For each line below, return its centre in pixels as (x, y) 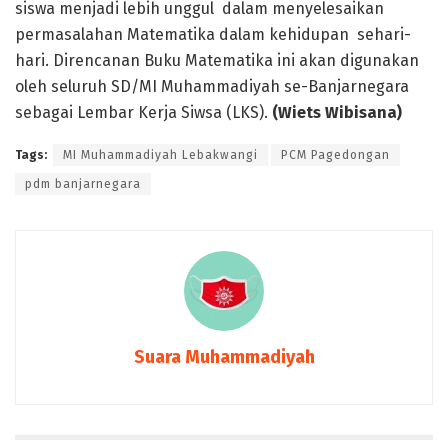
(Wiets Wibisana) (337, 113)
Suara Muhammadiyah (224, 357)
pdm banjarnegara (83, 184)
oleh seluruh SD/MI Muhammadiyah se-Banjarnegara (212, 87)
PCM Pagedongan (335, 155)
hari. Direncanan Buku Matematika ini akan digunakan (217, 61)
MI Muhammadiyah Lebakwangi (160, 155)
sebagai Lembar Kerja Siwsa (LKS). (143, 113)
